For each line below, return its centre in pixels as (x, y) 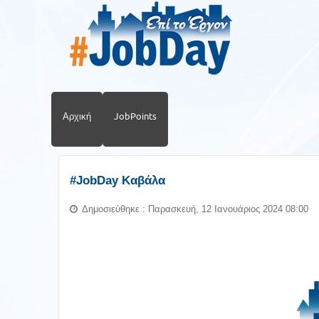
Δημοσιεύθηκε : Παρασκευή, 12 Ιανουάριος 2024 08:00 (195, 209)
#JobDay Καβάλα (117, 181)
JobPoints (135, 116)
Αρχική (77, 116)
